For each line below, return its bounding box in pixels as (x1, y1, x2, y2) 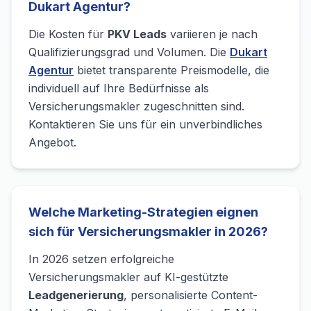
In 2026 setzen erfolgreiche (28, 252, 174, 266)
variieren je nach (167, 27, 258, 41)
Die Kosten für (28, 27, 108, 41)
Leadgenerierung (28, 288, 124, 302)
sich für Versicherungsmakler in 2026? (28, 224, 268, 239)
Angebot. (28, 135, 76, 149)
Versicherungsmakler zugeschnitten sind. (28, 99, 244, 113)
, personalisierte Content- (124, 288, 258, 302)
